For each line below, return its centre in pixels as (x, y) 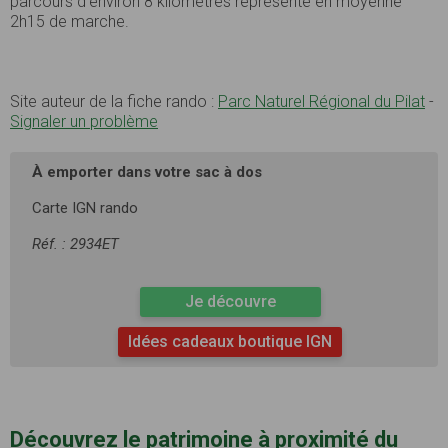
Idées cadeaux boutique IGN (230, 342)
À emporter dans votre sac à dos (147, 172)
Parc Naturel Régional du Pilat (321, 102)
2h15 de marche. (69, 22)
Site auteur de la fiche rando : (114, 102)
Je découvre (230, 302)
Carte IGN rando (85, 208)
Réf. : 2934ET (75, 244)
